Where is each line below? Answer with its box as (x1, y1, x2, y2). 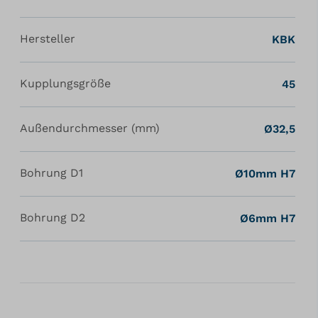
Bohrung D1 (19, 165, 83, 180)
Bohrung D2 (19, 210, 85, 224)
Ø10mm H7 (234, 166, 295, 180)
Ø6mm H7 (239, 211, 295, 225)
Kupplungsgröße (19, 76, 111, 90)
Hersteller (19, 31, 75, 45)
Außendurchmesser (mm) (19, 121, 160, 135)
